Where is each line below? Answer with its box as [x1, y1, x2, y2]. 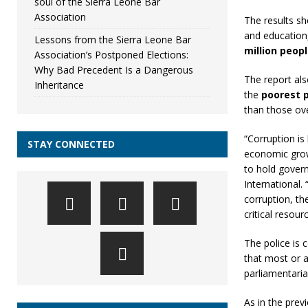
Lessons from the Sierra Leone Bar [34, 33, 191, 46]
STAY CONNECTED [27, 137, 115, 151]
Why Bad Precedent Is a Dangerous [34, 63, 193, 76]
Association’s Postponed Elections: [34, 48, 188, 61]
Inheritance [34, 78, 84, 91]
